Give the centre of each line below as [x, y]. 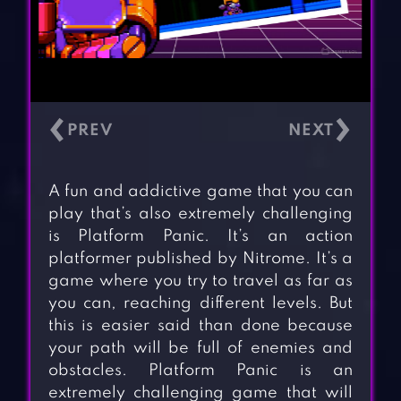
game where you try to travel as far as [200, 282]
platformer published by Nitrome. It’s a [200, 259]
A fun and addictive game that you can [200, 192]
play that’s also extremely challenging [200, 214]
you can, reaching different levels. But [200, 304]
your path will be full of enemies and [200, 349]
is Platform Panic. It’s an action [200, 237]
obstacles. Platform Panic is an [200, 371]
